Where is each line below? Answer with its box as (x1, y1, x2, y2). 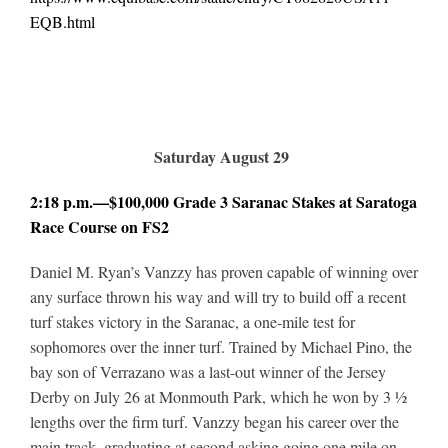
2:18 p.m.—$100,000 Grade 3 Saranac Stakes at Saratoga (29, 189, 417, 213)
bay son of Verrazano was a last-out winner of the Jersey (29, 360, 386, 382)
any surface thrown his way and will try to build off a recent (29, 285, 406, 307)
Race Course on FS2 (29, 214, 169, 238)
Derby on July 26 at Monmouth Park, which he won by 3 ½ (29, 385, 407, 407)
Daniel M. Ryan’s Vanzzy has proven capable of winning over (29, 260, 418, 282)
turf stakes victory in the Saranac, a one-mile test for (29, 310, 355, 332)
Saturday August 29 (154, 144, 289, 168)
